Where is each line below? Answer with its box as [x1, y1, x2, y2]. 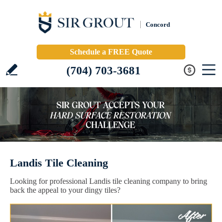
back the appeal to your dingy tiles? [10, 186, 120, 194]
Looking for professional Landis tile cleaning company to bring [10, 177, 207, 185]
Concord [146, 21, 170, 28]
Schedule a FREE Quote [70, 48, 152, 56]
